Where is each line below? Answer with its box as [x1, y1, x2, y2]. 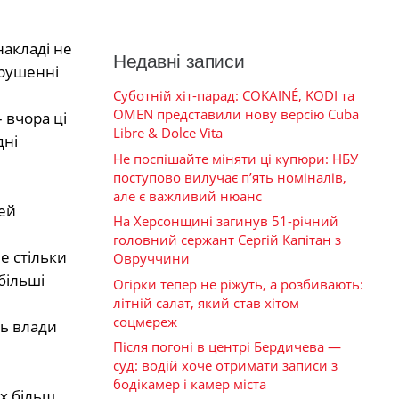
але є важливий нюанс [113, 186, 262, 205]
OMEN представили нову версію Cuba [113, 105, 359, 124]
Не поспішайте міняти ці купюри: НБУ [113, 149, 358, 167]
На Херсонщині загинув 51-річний [113, 212, 338, 231]
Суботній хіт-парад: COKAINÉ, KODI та [113, 86, 354, 105]
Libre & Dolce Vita [113, 124, 223, 142]
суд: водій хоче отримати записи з [113, 356, 338, 375]
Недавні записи [113, 51, 245, 72]
